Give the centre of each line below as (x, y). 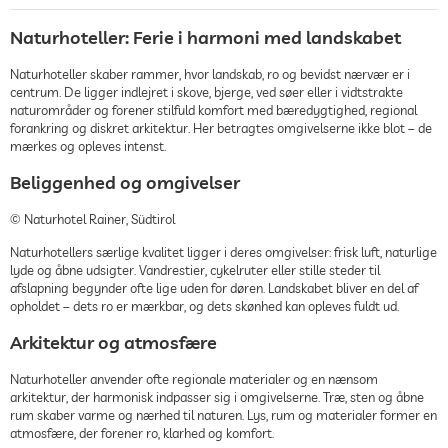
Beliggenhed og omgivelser (125, 182)
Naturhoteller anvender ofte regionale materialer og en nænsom (194, 378)
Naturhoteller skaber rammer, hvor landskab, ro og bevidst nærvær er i (210, 73)
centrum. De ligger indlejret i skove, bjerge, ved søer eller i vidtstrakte (206, 91)
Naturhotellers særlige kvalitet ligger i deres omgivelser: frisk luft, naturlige (223, 251)
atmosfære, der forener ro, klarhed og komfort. (142, 432)
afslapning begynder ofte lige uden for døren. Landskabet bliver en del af (214, 287)
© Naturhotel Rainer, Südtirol (92, 218)
